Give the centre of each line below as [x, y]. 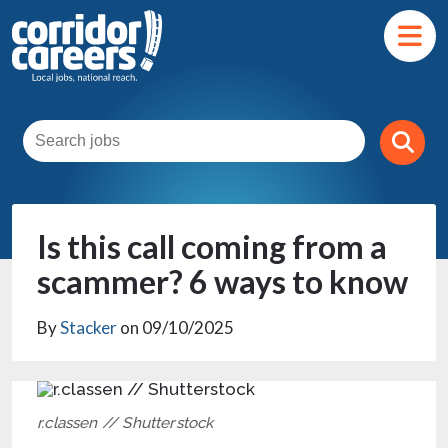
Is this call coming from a [212, 246]
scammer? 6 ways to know [222, 281]
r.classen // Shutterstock [125, 423]
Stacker [88, 327]
